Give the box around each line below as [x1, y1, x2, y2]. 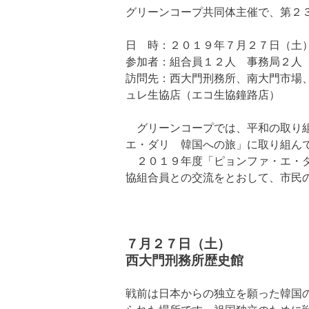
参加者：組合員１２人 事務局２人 [126, 56, 302, 68]
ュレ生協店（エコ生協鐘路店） [126, 89, 280, 101]
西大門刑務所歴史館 [126, 253, 243, 268]
